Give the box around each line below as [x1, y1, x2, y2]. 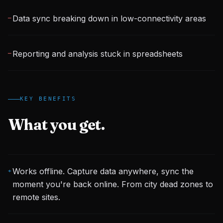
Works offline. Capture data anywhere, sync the [12, 166, 194, 176]
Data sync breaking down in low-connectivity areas [12, 13, 206, 23]
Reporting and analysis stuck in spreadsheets [12, 49, 183, 59]
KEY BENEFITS [20, 96, 77, 102]
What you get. [8, 115, 105, 134]
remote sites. [12, 192, 60, 202]
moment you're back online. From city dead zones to [12, 179, 213, 189]
